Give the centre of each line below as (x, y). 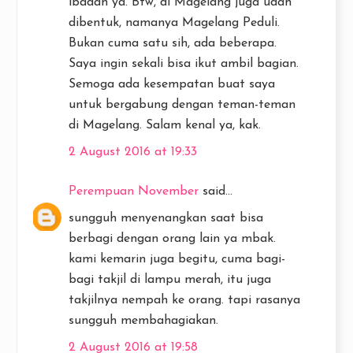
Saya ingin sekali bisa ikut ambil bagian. (184, 63)
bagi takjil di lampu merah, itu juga (170, 279)
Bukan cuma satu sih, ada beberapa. (173, 43)
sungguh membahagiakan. (143, 320)
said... (216, 191)
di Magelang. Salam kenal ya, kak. (165, 125)
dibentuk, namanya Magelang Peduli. (174, 22)
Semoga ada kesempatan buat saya (172, 84)
